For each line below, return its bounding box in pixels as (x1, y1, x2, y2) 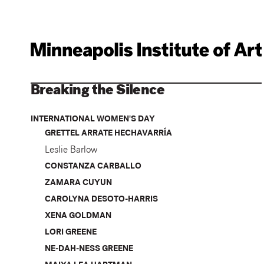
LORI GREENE (45, 229, 97, 237)
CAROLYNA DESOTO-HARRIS (45, 196, 159, 204)
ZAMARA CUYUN (45, 179, 113, 188)
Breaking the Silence (31, 84, 165, 99)
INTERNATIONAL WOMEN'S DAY (31, 115, 156, 124)
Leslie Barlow (45, 146, 98, 156)
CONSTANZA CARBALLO (45, 163, 142, 171)
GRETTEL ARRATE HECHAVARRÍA (45, 130, 173, 138)
